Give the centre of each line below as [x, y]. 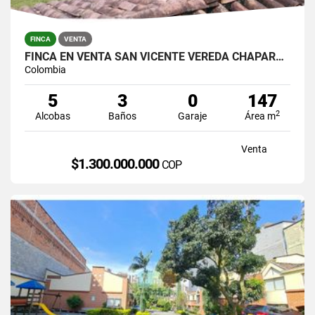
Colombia [45, 69]
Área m [261, 116]
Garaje [193, 116]
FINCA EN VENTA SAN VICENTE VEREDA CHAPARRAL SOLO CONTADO [280, 56]
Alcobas [52, 116]
